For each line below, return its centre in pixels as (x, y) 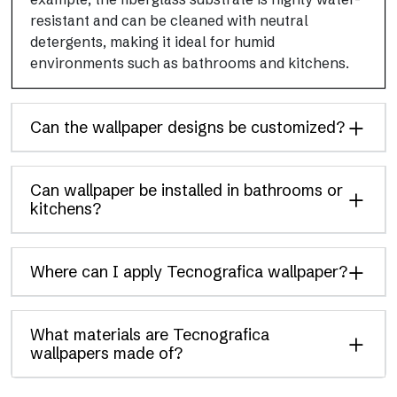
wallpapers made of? (106, 353)
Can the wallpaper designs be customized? (187, 127)
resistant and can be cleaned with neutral (169, 20)
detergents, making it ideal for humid (152, 42)
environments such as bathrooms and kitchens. (190, 63)
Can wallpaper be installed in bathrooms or (187, 190)
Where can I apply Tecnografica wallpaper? (189, 272)
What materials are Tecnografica (150, 335)
